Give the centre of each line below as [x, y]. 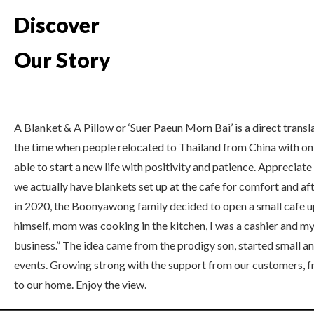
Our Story [62, 60]
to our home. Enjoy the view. [80, 284]
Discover [57, 25]
